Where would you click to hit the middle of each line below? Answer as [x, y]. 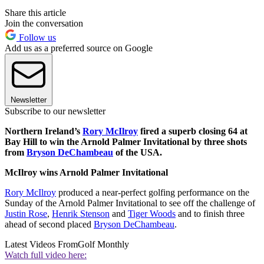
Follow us [36, 38]
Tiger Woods [152, 214]
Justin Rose [26, 214]
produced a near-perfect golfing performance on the [153, 193]
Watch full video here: [46, 255]
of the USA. [138, 153]
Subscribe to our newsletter [55, 111]
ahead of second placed [49, 225]
